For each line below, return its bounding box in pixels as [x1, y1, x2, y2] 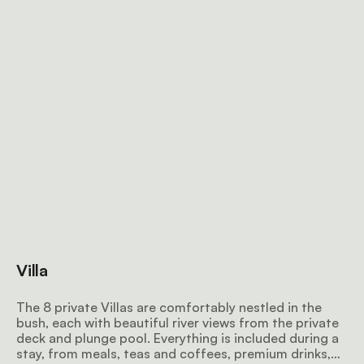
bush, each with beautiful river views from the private [16, 314, 339, 331]
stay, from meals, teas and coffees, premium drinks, [16, 345, 331, 362]
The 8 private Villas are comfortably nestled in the [16, 299, 322, 315]
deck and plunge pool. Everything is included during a [16, 330, 339, 346]
